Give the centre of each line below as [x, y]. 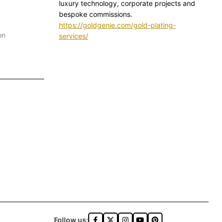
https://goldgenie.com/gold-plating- [117, 25]
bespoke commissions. [95, 14]
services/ [73, 36]
